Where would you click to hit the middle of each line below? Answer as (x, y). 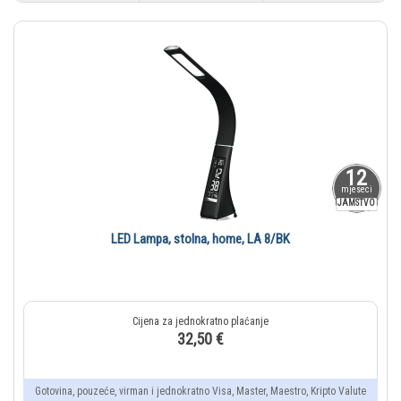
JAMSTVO (356, 203)
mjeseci (356, 190)
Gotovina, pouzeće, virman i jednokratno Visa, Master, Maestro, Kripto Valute (200, 392)
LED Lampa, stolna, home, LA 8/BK (200, 239)
